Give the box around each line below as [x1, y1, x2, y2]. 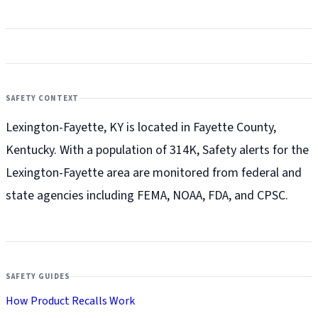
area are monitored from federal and [104, 164, 302, 182]
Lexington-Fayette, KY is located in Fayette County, [6, 119, 276, 137]
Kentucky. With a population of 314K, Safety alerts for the [6, 141, 309, 160]
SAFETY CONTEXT [6, 93, 79, 104]
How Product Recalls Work [6, 293, 135, 309]
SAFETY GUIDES [6, 271, 70, 283]
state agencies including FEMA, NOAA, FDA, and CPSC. [6, 187, 288, 205]
